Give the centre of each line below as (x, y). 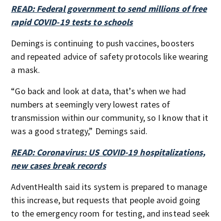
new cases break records (58, 165)
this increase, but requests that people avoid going (106, 200)
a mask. (26, 70)
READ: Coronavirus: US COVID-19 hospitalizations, (108, 152)
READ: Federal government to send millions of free (109, 8)
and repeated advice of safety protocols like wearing (110, 56)
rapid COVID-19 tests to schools (72, 22)
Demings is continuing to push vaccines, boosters (103, 43)
